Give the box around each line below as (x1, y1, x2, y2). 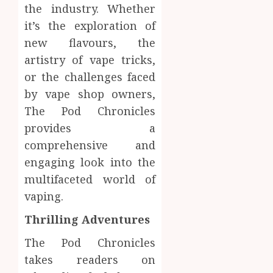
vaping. (24, 189, 63, 204)
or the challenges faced (24, 69, 156, 85)
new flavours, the (24, 35, 156, 51)
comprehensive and (24, 138, 156, 153)
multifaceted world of (24, 172, 156, 187)
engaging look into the (24, 155, 156, 170)
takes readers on (24, 252, 156, 268)
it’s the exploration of (24, 18, 156, 34)
